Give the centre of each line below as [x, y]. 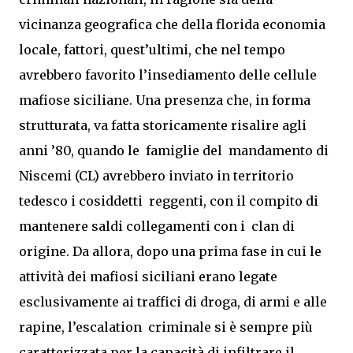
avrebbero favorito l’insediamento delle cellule [168, 75]
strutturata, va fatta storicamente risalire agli [163, 125]
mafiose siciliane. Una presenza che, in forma [165, 100]
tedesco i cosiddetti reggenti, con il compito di [169, 201]
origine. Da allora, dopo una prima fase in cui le [170, 251]
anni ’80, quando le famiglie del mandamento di [174, 150]
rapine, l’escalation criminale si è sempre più [166, 327]
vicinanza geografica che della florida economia [172, 24]
